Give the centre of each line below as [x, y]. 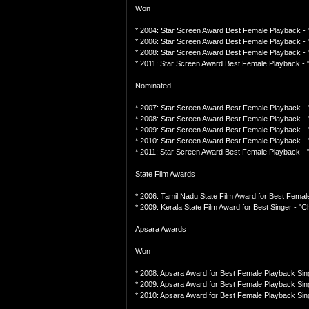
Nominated [153, 86]
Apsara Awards [161, 229]
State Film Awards [165, 174]
